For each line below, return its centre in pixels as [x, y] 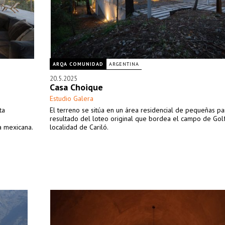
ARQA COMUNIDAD [78, 64]
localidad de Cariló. [79, 127]
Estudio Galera [72, 98]
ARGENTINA [124, 64]
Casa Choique [76, 87]
